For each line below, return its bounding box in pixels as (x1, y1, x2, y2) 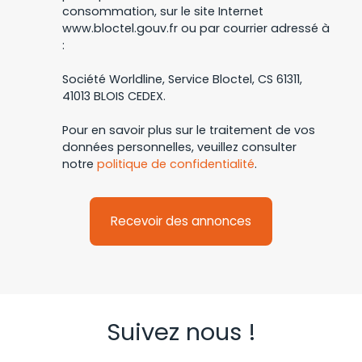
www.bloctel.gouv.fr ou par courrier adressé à (62, 20, 330, 37)
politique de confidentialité (97, 156, 255, 173)
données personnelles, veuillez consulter (62, 139, 297, 156)
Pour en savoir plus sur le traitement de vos (62, 122, 315, 139)
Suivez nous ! (106, 316, 256, 349)
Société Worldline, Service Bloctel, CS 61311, (62, 71, 302, 88)
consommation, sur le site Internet (62, 3, 263, 20)
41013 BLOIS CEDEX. (62, 88, 166, 105)
